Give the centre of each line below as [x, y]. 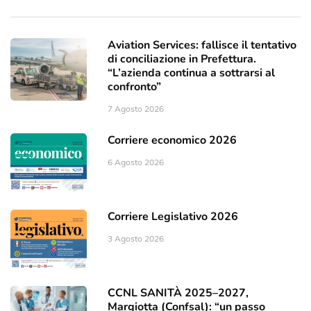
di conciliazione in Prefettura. [182, 59]
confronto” [134, 86]
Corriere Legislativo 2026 [173, 216]
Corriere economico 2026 [172, 140]
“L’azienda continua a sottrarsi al [191, 73]
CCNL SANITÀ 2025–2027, [178, 293]
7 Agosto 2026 [136, 108]
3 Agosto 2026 [136, 238]
